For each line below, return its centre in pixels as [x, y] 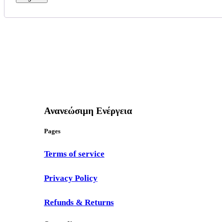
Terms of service [74, 153]
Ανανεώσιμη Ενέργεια [88, 111]
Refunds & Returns [79, 202]
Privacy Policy [71, 178]
